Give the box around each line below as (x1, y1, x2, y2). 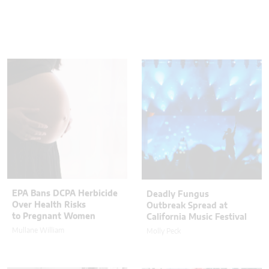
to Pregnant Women (12, 163, 95, 172)
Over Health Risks (12, 152, 86, 161)
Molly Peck (147, 178, 181, 186)
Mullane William (12, 178, 64, 186)
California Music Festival (147, 164, 247, 173)
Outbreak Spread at (147, 153, 228, 162)
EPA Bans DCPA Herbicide (12, 141, 118, 150)
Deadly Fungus (147, 141, 209, 150)
